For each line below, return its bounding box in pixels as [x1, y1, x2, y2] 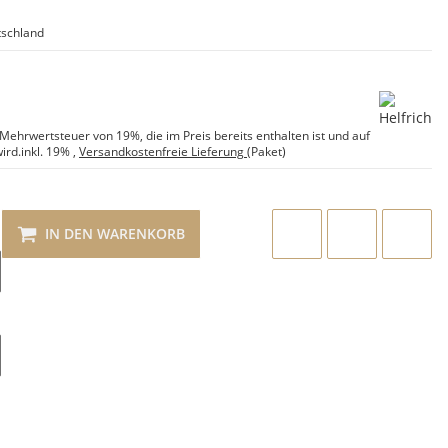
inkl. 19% [21, 143, 70, 160]
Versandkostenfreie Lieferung [79, 143, 247, 160]
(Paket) [247, 143, 286, 160]
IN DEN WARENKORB [45, 224, 185, 243]
